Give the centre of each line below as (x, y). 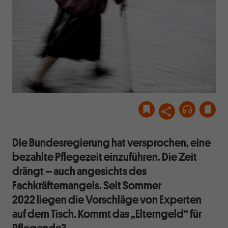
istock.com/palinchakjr (184, 87)
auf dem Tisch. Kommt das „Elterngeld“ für (107, 213)
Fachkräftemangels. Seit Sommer (87, 185)
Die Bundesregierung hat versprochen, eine (111, 142)
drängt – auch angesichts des (79, 170)
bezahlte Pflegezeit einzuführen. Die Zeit (105, 156)
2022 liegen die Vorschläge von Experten (107, 199)
